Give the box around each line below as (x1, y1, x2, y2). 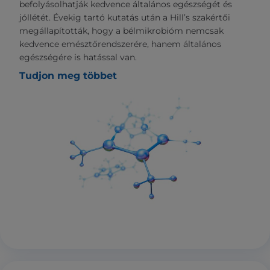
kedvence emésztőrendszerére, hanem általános (19, 39, 221, 50)
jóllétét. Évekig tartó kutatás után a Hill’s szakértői (19, 12, 230, 24)
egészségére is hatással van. (19, 52, 137, 63)
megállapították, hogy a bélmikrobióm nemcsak (19, 25, 224, 37)
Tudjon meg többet (19, 70, 117, 82)
